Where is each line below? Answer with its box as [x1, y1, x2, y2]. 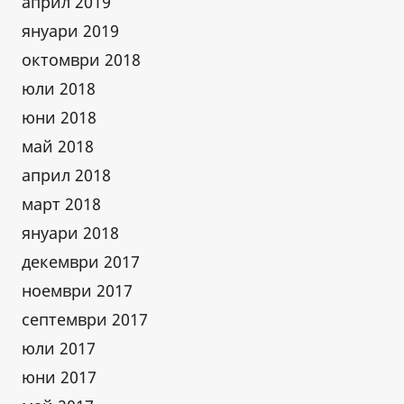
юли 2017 [22, 336, 96, 359]
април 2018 [22, 163, 111, 186]
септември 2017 [22, 308, 148, 330]
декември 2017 [22, 250, 140, 272]
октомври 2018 [22, 48, 141, 70]
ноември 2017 [22, 279, 133, 301]
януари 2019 [22, 19, 119, 41]
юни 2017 [22, 365, 96, 388]
